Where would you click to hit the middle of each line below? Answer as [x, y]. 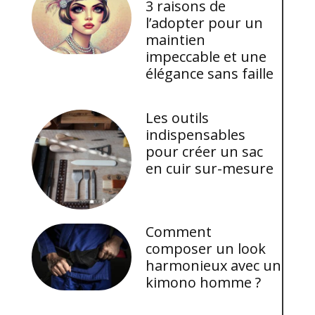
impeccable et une [206, 56]
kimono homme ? [204, 283]
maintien [176, 39]
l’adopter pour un [205, 22]
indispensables [196, 134]
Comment [179, 232]
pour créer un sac [205, 151]
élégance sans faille [210, 73]
